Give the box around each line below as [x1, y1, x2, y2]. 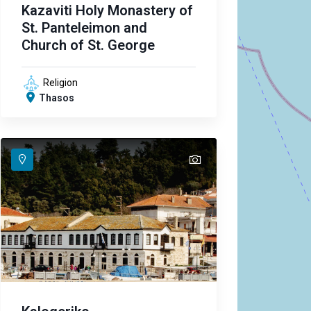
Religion [42, 76, 78, 88]
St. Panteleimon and [21, 19, 147, 36]
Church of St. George [21, 36, 155, 53]
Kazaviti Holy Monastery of [21, 1, 193, 19]
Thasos [38, 92, 74, 103]
